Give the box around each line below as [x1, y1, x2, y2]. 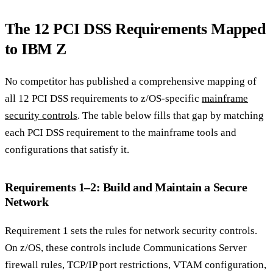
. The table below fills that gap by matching [77, 109, 264, 121]
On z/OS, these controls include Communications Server [5, 242, 247, 254]
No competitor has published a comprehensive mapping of [5, 75, 257, 87]
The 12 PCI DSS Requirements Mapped [5, 19, 266, 38]
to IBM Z [5, 40, 66, 58]
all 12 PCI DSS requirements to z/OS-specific [5, 92, 202, 104]
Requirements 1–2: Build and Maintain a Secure [5, 180, 247, 194]
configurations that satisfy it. [5, 143, 129, 155]
